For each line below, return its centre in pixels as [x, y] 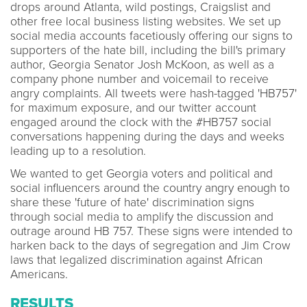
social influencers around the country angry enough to [150, 188]
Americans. [39, 274]
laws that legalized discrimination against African [136, 260]
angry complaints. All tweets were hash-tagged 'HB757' [153, 93]
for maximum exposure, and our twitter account [133, 108]
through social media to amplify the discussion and [142, 217]
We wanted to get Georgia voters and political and [142, 173]
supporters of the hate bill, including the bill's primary [148, 50]
